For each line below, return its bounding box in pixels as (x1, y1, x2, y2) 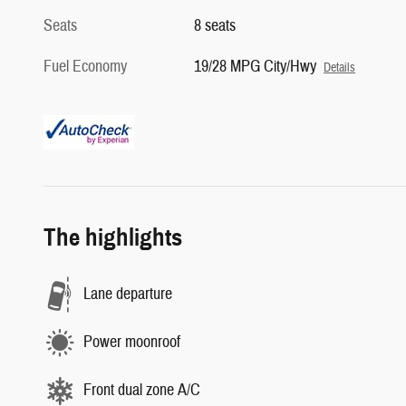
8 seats (194, 14, 237, 36)
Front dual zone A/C (83, 380, 200, 401)
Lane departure (83, 284, 172, 304)
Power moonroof (83, 332, 180, 353)
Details (324, 59, 356, 75)
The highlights (43, 221, 182, 253)
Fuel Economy (43, 55, 127, 77)
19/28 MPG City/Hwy (194, 55, 317, 77)
